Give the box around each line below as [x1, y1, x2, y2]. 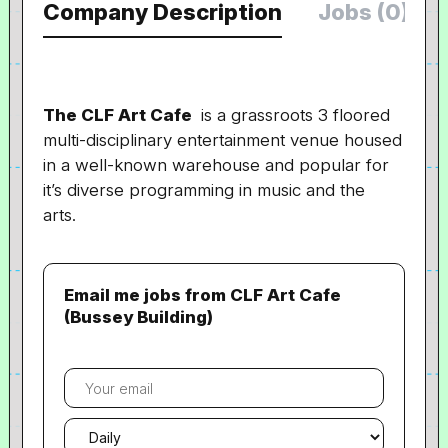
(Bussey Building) [64, 307, 214, 327]
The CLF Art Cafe [43, 105, 197, 125]
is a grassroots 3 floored [196, 105, 391, 125]
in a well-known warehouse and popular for [43, 155, 390, 175]
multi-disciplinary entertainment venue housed [43, 130, 403, 150]
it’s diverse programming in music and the [43, 180, 366, 200]
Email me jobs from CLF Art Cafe [64, 285, 342, 305]
